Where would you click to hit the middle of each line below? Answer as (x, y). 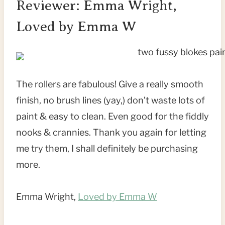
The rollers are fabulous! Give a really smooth (110, 84)
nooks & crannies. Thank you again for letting (111, 133)
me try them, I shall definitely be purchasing (107, 149)
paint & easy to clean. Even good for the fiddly (113, 117)
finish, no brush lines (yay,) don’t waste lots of (110, 100)
